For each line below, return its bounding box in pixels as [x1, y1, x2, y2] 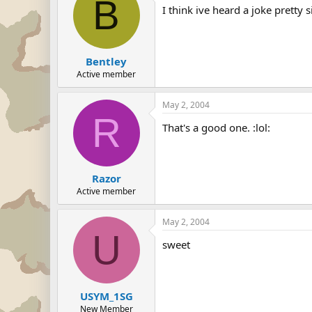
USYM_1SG [79, 288, 133, 303]
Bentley [86, 54, 127, 68]
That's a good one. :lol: [162, 120, 270, 134]
